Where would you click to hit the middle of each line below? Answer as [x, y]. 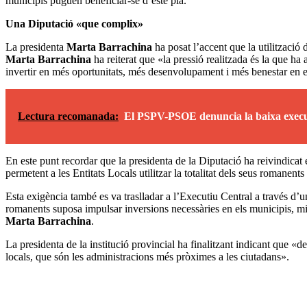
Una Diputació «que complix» [74, 23]
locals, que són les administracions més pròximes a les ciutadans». [147, 256]
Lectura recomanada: [68, 116]
